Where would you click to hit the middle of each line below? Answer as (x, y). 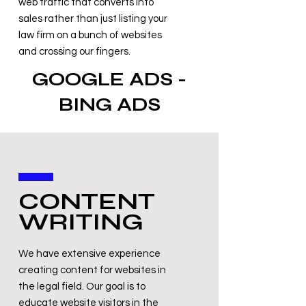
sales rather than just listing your (93, 19)
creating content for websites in (92, 270)
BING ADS (109, 105)
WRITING (81, 222)
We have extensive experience (89, 254)
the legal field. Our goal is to (82, 287)
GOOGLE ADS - (109, 79)
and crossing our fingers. (75, 52)
